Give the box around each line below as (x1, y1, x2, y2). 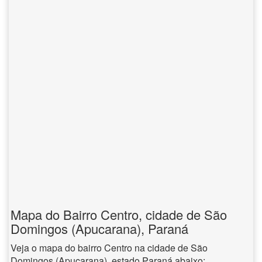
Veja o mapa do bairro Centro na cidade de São (11, 241, 208, 254)
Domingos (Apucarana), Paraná (11, 219, 188, 237)
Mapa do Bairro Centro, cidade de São (11, 205, 227, 223)
